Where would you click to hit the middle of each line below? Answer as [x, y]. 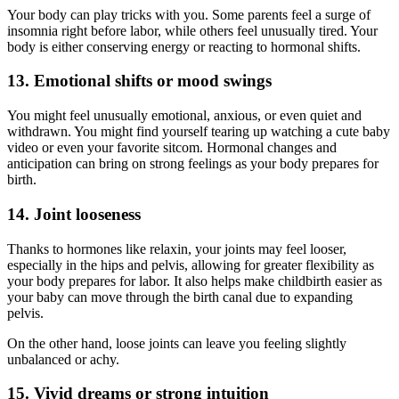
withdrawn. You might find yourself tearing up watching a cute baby [199, 132]
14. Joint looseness [74, 214]
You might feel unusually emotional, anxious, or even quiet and [184, 116]
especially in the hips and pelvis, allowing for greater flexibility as [191, 265]
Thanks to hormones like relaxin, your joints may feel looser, [177, 248]
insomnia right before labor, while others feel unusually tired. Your [192, 30]
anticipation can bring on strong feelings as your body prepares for [193, 164]
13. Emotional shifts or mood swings [139, 81]
